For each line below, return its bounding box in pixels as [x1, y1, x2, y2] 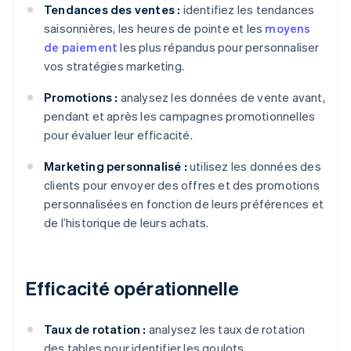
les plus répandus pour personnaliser [118, 39, 320, 56]
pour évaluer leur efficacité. [44, 127, 193, 143]
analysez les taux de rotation [146, 321, 306, 338]
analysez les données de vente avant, [118, 89, 325, 106]
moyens [265, 20, 311, 37]
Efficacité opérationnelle [25, 276, 240, 301]
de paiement [44, 39, 118, 56]
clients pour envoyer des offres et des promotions [44, 177, 320, 194]
